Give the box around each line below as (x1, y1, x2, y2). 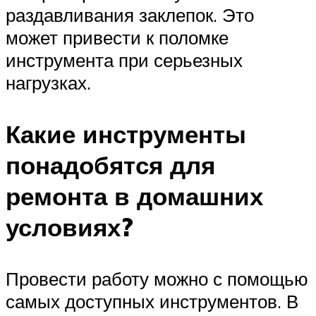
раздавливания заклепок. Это (6, 4, 254, 27)
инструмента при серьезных (6, 49, 243, 72)
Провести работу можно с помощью (6, 267, 308, 291)
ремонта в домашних (6, 181, 263, 212)
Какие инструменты (6, 119, 246, 150)
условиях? (6, 212, 133, 243)
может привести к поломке (6, 26, 229, 49)
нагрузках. (6, 71, 91, 95)
